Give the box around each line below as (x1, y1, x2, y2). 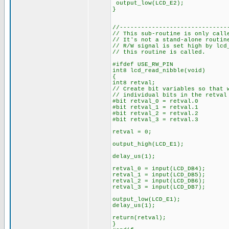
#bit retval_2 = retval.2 (112, 110, 198, 117)
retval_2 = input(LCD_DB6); (112, 178, 205, 184)
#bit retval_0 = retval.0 (112, 98, 198, 104)
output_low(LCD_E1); (112, 196, 180, 202)
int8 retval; (112, 80, 155, 86)
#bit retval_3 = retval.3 (112, 117, 198, 123)
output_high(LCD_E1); (112, 141, 184, 147)
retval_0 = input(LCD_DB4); (112, 166, 205, 172)
